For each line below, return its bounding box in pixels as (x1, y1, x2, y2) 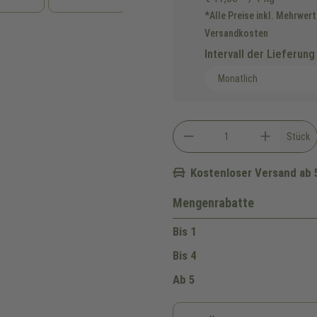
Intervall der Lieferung (204, 46, 315, 61)
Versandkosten (204, 27, 268, 39)
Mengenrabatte (173, 195, 254, 210)
